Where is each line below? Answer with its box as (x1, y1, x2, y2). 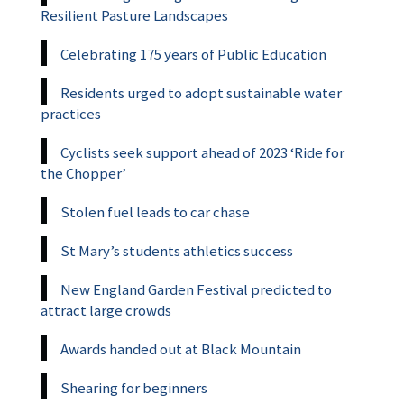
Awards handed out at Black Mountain (60, 338, 301, 359)
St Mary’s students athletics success (60, 240, 293, 261)
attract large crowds (41, 299, 171, 320)
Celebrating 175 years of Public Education (60, 43, 326, 64)
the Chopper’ (41, 162, 126, 183)
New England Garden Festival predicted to (60, 279, 332, 299)
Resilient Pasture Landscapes (41, 5, 228, 25)
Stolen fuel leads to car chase (60, 201, 250, 222)
